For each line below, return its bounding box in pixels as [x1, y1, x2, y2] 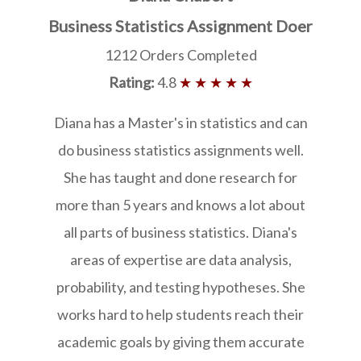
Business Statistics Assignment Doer [48, 16, 313, 36]
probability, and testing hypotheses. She [56, 278, 305, 297]
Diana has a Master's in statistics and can [53, 114, 308, 132]
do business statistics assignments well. [57, 141, 304, 160]
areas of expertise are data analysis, [69, 251, 292, 269]
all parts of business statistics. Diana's [64, 223, 297, 242]
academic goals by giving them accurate [56, 333, 305, 351]
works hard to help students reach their [57, 305, 304, 324]
